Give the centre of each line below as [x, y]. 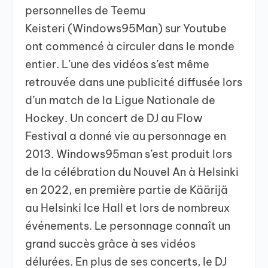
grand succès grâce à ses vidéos [111, 243]
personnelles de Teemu [86, 10]
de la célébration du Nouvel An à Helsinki [132, 172]
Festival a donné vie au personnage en [126, 136]
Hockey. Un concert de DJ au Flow [114, 118]
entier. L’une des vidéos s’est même [118, 64]
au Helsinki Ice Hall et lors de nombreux [128, 208]
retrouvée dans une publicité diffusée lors [134, 82]
